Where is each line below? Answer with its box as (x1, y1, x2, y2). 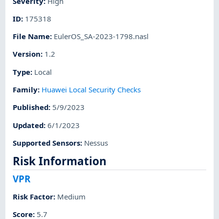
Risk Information (13, 153, 107, 169)
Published (13, 102, 49, 112)
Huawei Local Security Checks (42, 84, 141, 94)
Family (13, 84, 38, 94)
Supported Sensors (13, 137, 81, 148)
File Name (13, 31, 50, 42)
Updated (13, 120, 44, 130)
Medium (57, 192, 86, 201)
